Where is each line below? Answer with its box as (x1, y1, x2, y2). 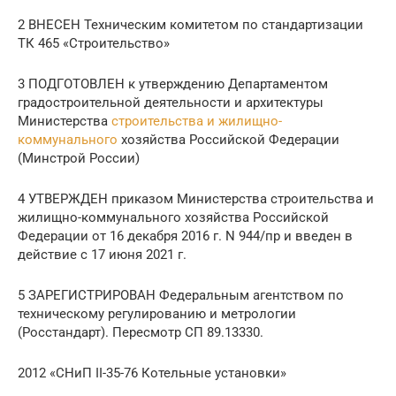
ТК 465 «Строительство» (18, 35, 170, 52)
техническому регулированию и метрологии (18, 306, 296, 323)
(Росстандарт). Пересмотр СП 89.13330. (18, 324, 263, 341)
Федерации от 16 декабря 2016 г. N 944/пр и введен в (18, 228, 353, 245)
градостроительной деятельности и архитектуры (18, 95, 324, 111)
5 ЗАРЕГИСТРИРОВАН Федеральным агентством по (18, 287, 344, 304)
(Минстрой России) (18, 150, 140, 167)
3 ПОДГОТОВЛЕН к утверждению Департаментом (18, 76, 328, 93)
